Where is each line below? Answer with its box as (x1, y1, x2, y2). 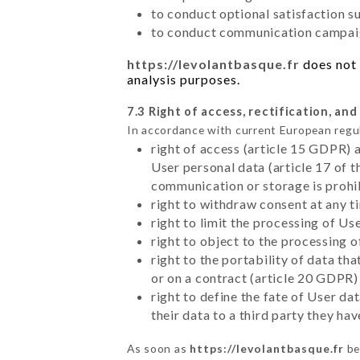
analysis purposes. (126, 71, 240, 87)
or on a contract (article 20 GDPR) (150, 269, 358, 285)
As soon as (126, 341, 190, 355)
